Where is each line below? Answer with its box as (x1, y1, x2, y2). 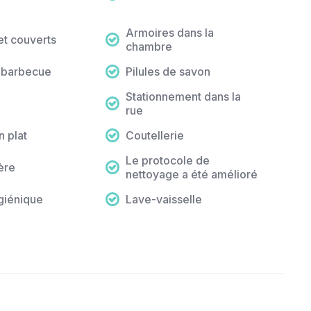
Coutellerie (126, 128, 185, 143)
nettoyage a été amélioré (126, 167, 258, 182)
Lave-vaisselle (126, 192, 203, 207)
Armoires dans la (126, 26, 215, 40)
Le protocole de (126, 153, 210, 168)
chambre (126, 40, 173, 54)
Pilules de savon (126, 65, 211, 79)
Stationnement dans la (126, 90, 242, 104)
